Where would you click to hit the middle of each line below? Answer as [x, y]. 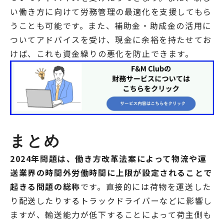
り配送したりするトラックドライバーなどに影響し [111, 200]
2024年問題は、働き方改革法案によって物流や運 [108, 158]
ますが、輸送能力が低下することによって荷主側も [111, 214]
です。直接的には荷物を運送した [146, 186]
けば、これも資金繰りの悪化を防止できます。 [102, 54]
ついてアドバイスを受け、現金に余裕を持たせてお [111, 40]
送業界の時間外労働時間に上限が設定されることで [111, 172]
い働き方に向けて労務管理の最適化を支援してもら [111, 12]
